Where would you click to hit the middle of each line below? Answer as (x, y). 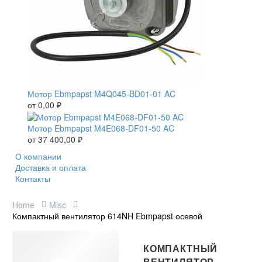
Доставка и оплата (51, 167)
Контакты (33, 178)
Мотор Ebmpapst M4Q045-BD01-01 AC (101, 94)
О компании (38, 156)
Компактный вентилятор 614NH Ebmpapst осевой (107, 216)
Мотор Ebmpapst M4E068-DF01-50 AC (101, 128)
